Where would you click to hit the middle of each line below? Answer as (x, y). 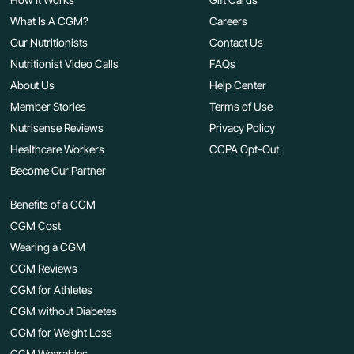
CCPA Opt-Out (244, 149)
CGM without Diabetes (64, 311)
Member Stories (49, 107)
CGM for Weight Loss (62, 333)
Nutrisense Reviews (57, 128)
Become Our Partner (58, 171)
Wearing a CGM (48, 247)
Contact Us (236, 43)
